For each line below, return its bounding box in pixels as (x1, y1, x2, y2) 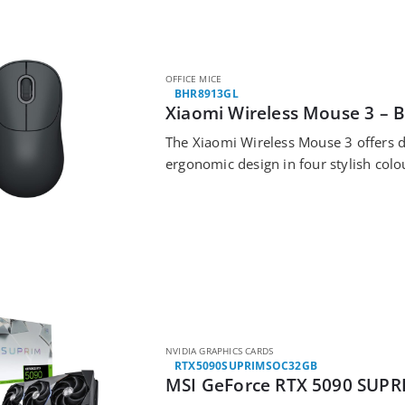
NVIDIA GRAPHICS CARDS (165, 344, 274, 358)
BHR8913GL (174, 85, 239, 101)
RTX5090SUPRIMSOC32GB (174, 358, 317, 374)
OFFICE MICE (165, 71, 222, 85)
